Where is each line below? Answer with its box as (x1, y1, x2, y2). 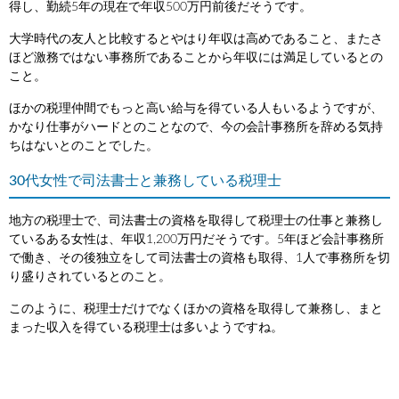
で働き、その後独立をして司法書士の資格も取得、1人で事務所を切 (9, 251, 390, 265)
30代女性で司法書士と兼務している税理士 (9, 173, 281, 188)
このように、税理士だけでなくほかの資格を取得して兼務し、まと (9, 302, 383, 315)
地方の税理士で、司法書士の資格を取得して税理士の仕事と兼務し (9, 214, 383, 227)
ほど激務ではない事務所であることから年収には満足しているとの (9, 51, 383, 64)
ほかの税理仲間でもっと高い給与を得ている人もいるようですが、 (9, 102, 383, 115)
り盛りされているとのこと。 (9, 270, 171, 283)
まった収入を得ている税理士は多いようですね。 (9, 321, 283, 334)
